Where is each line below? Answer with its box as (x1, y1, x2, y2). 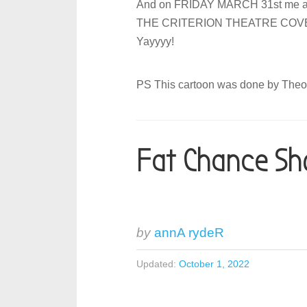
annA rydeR (154, 225, 225, 240)
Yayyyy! (136, 36, 175, 47)
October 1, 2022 (179, 258, 250, 269)
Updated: (136, 258, 177, 269)
